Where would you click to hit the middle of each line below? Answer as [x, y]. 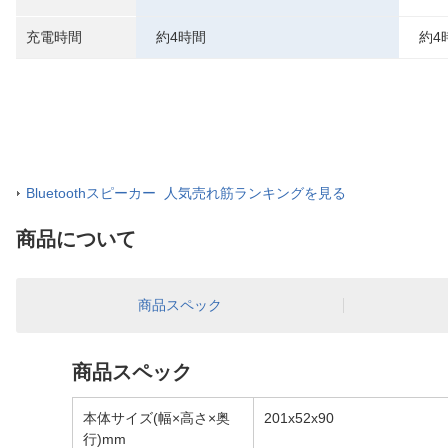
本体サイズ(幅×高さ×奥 [156, 418]
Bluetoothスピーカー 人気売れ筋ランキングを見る [186, 193]
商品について [76, 239]
